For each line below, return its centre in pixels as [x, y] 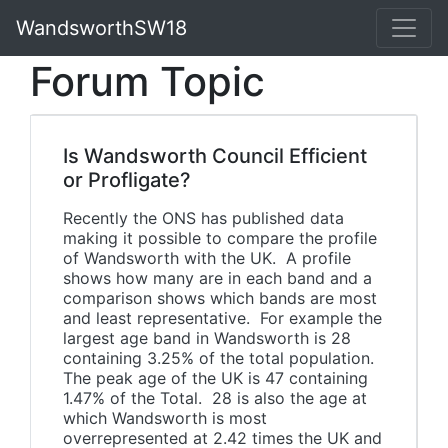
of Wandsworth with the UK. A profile [207, 258]
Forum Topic [147, 81]
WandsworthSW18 [101, 28]
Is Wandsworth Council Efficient [215, 156]
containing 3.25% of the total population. [221, 358]
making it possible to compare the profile [220, 238]
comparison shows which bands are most [220, 298]
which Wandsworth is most [165, 418]
